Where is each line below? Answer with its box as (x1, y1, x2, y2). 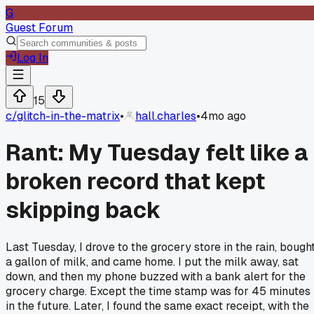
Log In (17, 50, 48, 65)
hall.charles (135, 109, 196, 123)
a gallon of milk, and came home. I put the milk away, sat (6, 254, 299, 269)
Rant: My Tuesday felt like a (6, 138, 308, 168)
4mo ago (200, 109, 246, 123)
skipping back (6, 196, 161, 225)
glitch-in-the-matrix (17, 109, 120, 123)
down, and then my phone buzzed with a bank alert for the (6, 268, 306, 284)
